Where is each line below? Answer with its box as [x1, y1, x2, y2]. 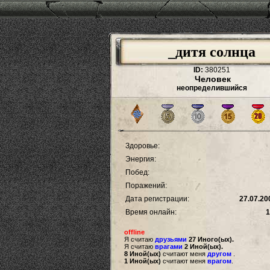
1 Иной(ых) [124, 257, 161, 265]
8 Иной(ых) [124, 250, 161, 257]
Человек [192, 74, 231, 84]
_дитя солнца [168, 44, 256, 60]
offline [124, 228, 145, 236]
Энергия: [124, 155, 156, 163]
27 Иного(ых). [189, 236, 234, 243]
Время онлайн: [124, 208, 177, 216]
